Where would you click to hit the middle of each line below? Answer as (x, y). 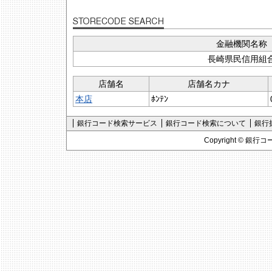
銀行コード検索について (206, 123)
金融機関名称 (241, 44)
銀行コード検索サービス (117, 123)
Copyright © (225, 140)
